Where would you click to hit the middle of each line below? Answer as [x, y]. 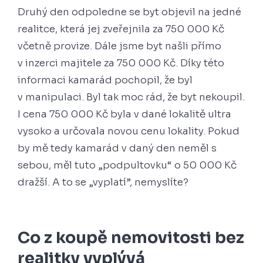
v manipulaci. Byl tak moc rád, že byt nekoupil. [131, 97]
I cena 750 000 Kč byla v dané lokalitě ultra [124, 114]
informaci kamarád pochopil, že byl [105, 80]
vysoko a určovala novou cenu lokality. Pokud [129, 131]
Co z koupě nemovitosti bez [131, 238]
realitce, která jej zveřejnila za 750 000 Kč [121, 29]
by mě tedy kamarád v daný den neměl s [117, 149]
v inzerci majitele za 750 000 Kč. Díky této [121, 63]
